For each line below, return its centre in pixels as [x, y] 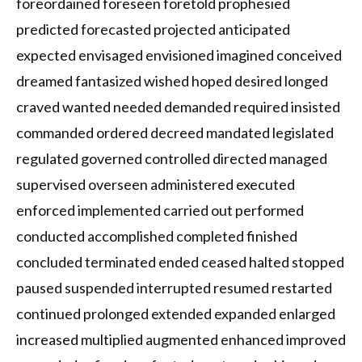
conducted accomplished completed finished [157, 236]
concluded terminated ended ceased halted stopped [180, 262]
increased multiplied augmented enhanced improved [181, 340]
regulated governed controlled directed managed [172, 159]
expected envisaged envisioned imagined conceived [179, 55]
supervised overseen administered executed [156, 185]
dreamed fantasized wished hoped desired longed [172, 81]
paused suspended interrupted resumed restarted [174, 288]
